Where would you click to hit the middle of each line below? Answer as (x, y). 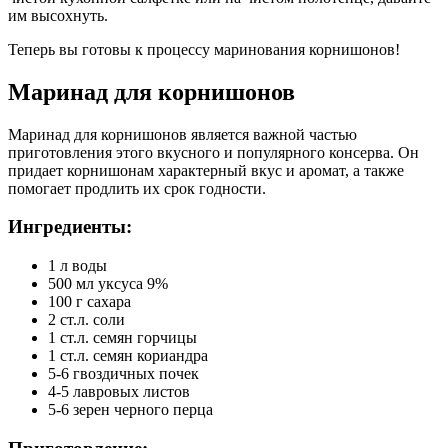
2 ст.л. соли (86, 320)
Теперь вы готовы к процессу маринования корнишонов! (204, 49)
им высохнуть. (58, 15)
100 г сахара (89, 302)
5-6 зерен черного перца (130, 410)
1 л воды (77, 266)
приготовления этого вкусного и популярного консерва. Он (213, 152)
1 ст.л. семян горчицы (122, 338)
